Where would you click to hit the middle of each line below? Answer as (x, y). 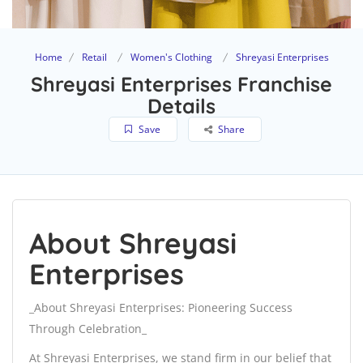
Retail (94, 58)
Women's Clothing (171, 58)
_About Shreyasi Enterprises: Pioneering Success (161, 308)
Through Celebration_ (88, 329)
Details (181, 106)
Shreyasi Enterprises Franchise (181, 84)
